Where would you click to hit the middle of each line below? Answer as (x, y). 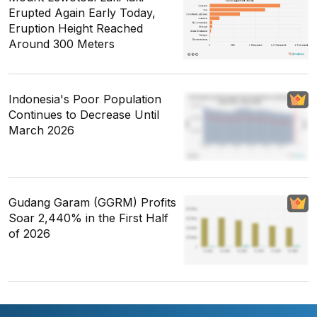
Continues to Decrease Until (84, 115)
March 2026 (41, 131)
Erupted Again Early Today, (82, 13)
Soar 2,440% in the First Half (88, 218)
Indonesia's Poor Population (85, 99)
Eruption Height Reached (76, 29)
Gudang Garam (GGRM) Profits (92, 203)
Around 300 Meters (62, 44)
